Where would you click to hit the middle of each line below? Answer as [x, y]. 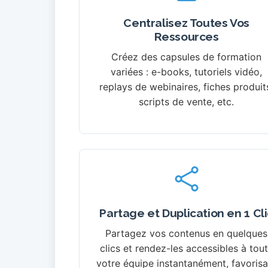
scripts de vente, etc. [187, 102]
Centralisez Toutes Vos [186, 23]
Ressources [186, 37]
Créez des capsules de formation [187, 57]
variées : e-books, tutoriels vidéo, [187, 72]
